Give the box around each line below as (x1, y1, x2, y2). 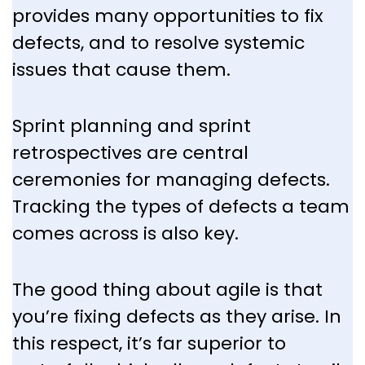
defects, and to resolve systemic (12, 30, 305, 56)
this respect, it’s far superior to (12, 331, 286, 357)
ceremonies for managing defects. (12, 167, 330, 193)
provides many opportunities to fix (12, 3, 323, 29)
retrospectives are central (12, 140, 248, 166)
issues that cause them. (12, 57, 231, 83)
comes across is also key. (12, 221, 239, 247)
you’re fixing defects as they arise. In (12, 304, 341, 330)
